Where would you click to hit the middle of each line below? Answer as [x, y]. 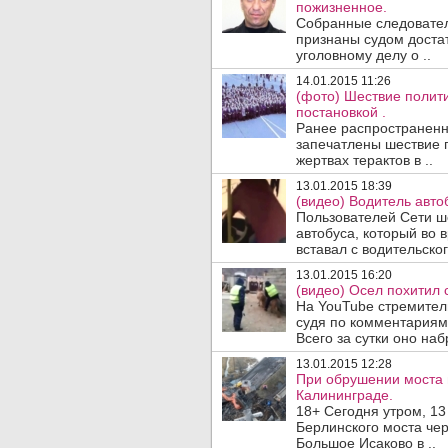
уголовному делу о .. [363, 55]
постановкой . [341, 112]
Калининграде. [344, 395]
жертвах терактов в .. [364, 160]
